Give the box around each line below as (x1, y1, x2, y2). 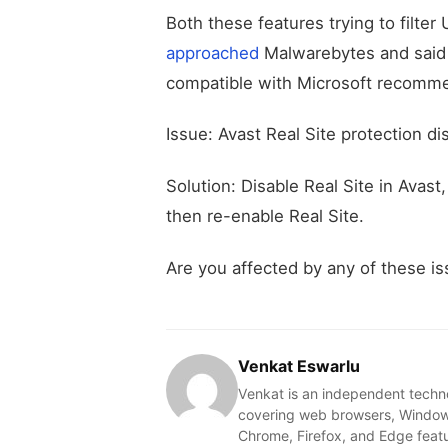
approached (166, 42, 259, 63)
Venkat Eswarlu (238, 355, 360, 376)
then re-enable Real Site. (166, 206, 364, 227)
